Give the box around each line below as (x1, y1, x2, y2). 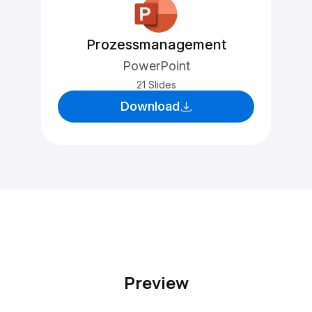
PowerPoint (122, 58, 190, 73)
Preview (123, 271, 189, 294)
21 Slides (136, 79, 176, 91)
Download (120, 99, 180, 114)
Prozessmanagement (86, 36, 226, 53)
